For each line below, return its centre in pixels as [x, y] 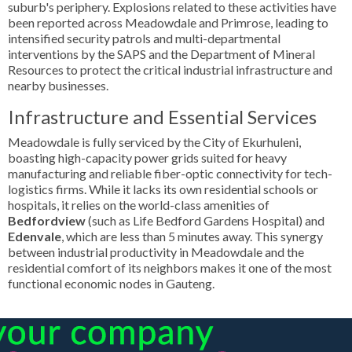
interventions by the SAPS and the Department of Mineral [161, 54]
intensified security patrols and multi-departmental [144, 38]
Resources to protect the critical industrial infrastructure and [170, 70]
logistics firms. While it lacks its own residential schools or [163, 189]
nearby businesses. [58, 85]
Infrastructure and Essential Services [162, 117]
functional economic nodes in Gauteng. [111, 283]
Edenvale [35, 236]
